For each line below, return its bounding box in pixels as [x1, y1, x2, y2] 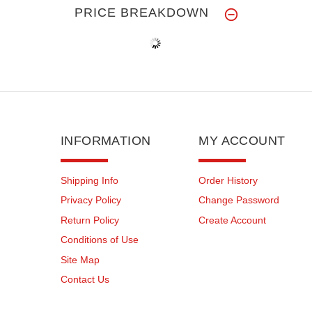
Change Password [198, 194, 280, 206]
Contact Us [61, 274, 109, 286]
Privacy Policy [61, 194, 121, 206]
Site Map [61, 253, 100, 265]
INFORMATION [61, 133, 151, 148]
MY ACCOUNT [198, 133, 286, 148]
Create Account [198, 214, 267, 226]
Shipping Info [61, 174, 118, 186]
